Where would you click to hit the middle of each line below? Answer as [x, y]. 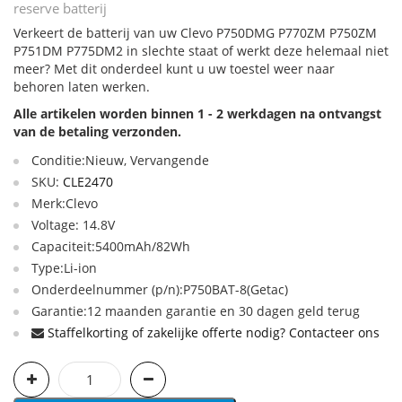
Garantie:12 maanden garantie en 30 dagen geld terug [196, 311]
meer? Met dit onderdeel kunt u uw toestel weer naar [174, 69]
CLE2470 [88, 182]
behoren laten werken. [82, 87]
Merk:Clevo [65, 203]
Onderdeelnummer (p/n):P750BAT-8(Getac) [160, 289]
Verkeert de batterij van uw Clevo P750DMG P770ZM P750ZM [195, 33]
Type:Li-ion [64, 268]
